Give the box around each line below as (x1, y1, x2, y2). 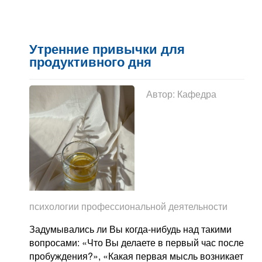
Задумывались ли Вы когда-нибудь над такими (29, 222, 232, 236)
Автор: (146, 87, 177, 101)
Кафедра (177, 87, 216, 101)
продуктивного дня (29, 55, 151, 70)
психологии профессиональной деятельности (29, 199, 227, 213)
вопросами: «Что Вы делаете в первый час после (29, 236, 244, 250)
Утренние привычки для (29, 42, 185, 57)
